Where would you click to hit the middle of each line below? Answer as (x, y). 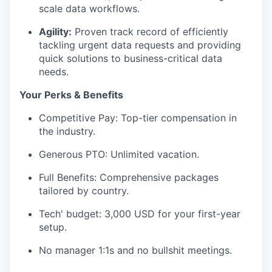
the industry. (67, 131)
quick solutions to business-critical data (131, 58)
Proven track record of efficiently (150, 32)
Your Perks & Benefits (71, 95)
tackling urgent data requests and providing (140, 45)
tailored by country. (84, 191)
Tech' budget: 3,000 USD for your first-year (140, 214)
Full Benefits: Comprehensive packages (129, 177)
